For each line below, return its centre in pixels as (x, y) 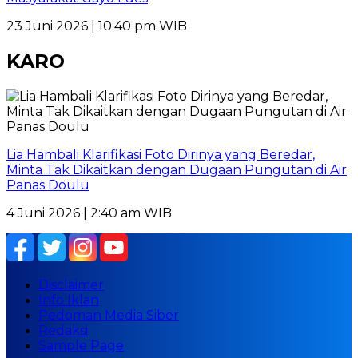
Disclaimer (71, 285)
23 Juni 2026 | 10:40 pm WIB (97, 26)
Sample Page (81, 346)
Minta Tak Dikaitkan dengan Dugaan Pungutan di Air (177, 170)
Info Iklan (69, 300)
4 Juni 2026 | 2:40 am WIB (89, 213)
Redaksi (63, 331)
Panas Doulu (48, 185)
